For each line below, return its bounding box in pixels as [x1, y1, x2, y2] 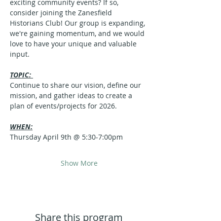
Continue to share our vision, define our [10, 80, 143, 90]
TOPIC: [10, 70, 33, 79]
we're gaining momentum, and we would [10, 29, 147, 38]
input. [10, 49, 30, 59]
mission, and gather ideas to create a [10, 91, 134, 100]
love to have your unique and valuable [10, 39, 139, 48]
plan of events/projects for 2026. [10, 101, 117, 110]
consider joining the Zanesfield [10, 8, 114, 17]
